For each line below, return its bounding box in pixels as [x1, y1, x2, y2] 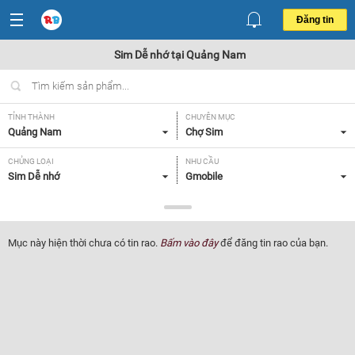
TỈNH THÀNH [8, 113, 55, 121]
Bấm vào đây [160, 237, 218, 249]
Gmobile [185, 170, 223, 182]
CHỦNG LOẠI [8, 157, 54, 166]
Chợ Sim [185, 126, 223, 138]
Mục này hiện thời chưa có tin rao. [8, 237, 160, 249]
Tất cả [8, 215, 36, 227]
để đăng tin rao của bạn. [218, 237, 328, 249]
